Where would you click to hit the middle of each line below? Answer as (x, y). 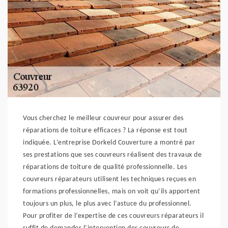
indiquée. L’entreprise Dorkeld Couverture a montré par (109, 143)
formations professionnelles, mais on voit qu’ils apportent (111, 192)
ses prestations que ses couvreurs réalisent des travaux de (112, 155)
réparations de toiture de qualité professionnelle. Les (105, 167)
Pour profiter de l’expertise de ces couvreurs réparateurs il (113, 216)
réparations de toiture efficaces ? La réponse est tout (105, 131)
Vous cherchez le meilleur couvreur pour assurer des (103, 118)
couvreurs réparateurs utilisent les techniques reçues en (109, 179)
